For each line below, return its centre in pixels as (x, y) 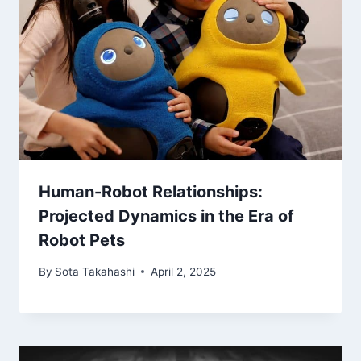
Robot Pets (82, 241)
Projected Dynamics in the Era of (166, 216)
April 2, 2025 (184, 271)
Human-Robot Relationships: (151, 192)
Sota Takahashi (95, 271)
